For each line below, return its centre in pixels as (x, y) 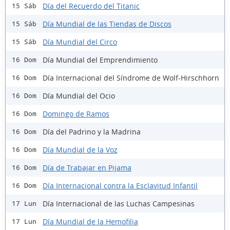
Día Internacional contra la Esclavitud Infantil (120, 185)
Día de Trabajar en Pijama (87, 167)
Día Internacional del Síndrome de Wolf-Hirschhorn (131, 78)
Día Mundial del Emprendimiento (100, 60)
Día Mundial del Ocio (79, 95)
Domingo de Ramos (76, 113)
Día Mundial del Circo (80, 42)
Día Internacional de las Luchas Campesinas (119, 203)
